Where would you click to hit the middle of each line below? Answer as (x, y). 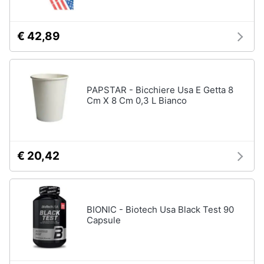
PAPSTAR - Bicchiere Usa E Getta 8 (160, 90)
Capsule (104, 220)
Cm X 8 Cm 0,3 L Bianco (137, 100)
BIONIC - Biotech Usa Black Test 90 (160, 209)
